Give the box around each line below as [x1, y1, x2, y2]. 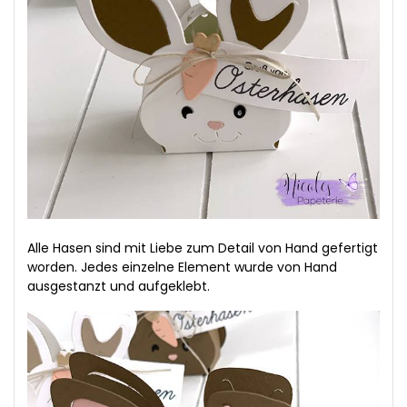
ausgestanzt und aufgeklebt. [27, 276, 210, 295]
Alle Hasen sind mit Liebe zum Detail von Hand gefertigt [27, 238, 378, 257]
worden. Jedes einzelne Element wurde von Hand [27, 257, 337, 276]
